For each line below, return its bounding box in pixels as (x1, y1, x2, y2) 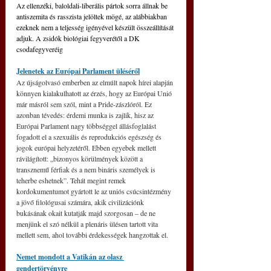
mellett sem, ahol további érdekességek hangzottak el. (16, 230, 168, 240)
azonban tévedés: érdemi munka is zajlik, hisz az (16, 110, 155, 120)
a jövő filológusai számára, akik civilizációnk (16, 197, 146, 207)
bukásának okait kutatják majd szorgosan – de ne (16, 208, 157, 218)
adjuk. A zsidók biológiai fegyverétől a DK (16, 33, 142, 43)
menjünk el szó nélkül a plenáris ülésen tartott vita (16, 219, 160, 229)
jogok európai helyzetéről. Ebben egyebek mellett (16, 143, 158, 152)
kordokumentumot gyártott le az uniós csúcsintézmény (16, 186, 173, 196)
